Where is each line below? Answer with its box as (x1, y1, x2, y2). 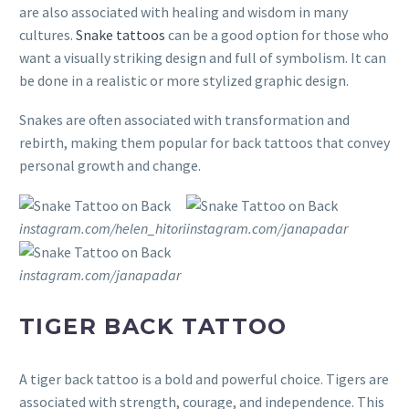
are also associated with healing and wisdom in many (19, 2, 348, 21)
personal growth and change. (19, 155, 201, 174)
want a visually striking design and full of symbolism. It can (19, 47, 386, 67)
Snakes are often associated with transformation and (19, 110, 350, 129)
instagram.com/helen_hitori (19, 218, 186, 237)
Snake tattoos (76, 25, 165, 44)
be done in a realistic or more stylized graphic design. (19, 70, 349, 89)
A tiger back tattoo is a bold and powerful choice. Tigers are (19, 369, 389, 388)
